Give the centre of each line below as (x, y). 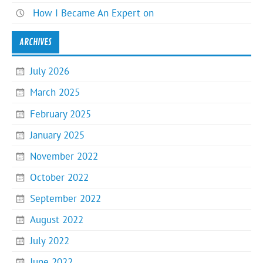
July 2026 (50, 71)
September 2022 (66, 198)
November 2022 (64, 156)
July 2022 (50, 240)
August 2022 (57, 219)
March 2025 (55, 92)
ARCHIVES (35, 42)
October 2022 (60, 177)
